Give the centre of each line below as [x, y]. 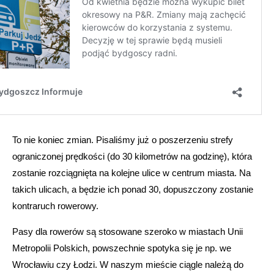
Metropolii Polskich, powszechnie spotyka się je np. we [122, 248]
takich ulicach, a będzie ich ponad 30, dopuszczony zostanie [133, 190]
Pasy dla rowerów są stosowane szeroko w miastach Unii [128, 232]
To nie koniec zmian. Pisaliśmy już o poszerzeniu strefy [123, 140]
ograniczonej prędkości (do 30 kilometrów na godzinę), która [132, 157]
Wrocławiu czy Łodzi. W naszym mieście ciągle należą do [128, 265]
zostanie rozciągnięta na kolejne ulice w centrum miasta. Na [131, 173]
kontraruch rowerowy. [55, 206]
